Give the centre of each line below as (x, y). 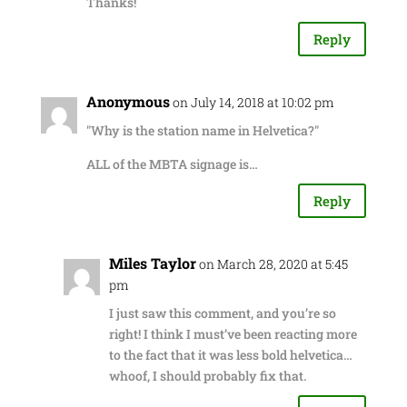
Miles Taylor (152, 263)
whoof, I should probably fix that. (207, 376)
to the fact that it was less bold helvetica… (230, 355)
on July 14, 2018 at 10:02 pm (253, 102)
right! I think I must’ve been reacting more (233, 334)
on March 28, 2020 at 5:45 (273, 264)
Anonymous (128, 101)
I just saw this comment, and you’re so (222, 313)
